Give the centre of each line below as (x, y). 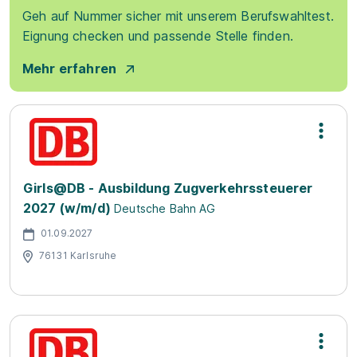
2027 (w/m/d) (67, 208)
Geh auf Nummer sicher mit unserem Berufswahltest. (178, 16)
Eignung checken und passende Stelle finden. (158, 36)
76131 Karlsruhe (78, 255)
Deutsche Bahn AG (165, 208)
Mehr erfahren (70, 69)
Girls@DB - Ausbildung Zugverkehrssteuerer (168, 188)
